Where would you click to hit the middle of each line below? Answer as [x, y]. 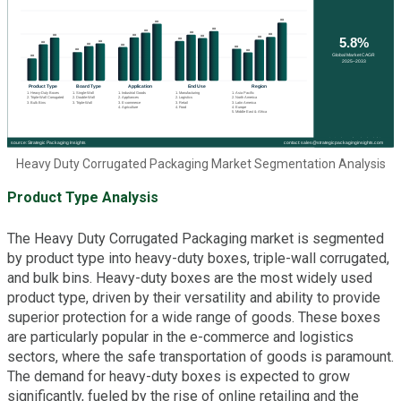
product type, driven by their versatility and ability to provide [194, 298]
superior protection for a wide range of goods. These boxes [194, 318]
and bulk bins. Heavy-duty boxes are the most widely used [190, 278]
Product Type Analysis [83, 198]
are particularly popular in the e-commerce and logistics [180, 337]
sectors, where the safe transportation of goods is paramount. [200, 357]
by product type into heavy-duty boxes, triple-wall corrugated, [198, 259]
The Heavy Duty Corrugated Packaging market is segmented [196, 239]
